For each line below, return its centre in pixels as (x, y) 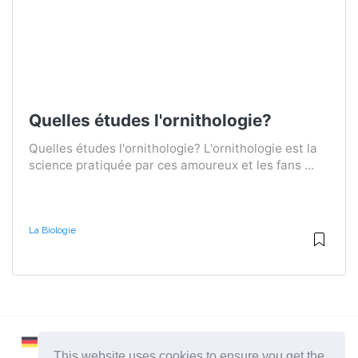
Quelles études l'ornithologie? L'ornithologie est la (173, 148)
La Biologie (52, 230)
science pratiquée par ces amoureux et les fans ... (171, 165)
